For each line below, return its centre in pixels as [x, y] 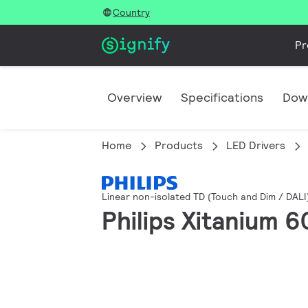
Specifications [222, 97]
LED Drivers [256, 145]
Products [179, 145]
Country [131, 12]
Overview [134, 97]
